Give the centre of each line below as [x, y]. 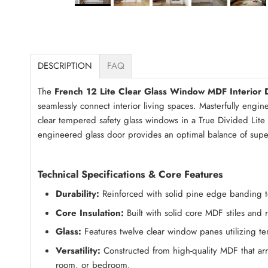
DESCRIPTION [65, 66]
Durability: [77, 194]
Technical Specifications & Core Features [130, 174]
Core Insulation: [90, 213]
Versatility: [78, 250]
